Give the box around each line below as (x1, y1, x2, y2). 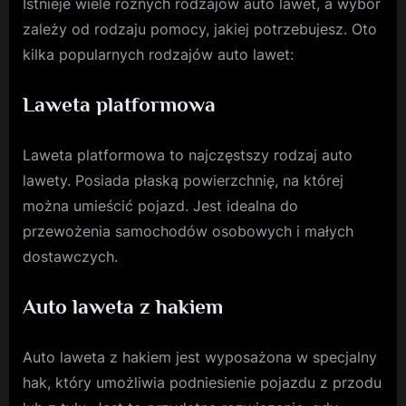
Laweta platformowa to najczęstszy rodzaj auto (23, 146, 353, 165)
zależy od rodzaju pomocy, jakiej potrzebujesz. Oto (23, 20, 377, 39)
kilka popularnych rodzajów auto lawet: (23, 45, 294, 64)
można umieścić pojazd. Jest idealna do (23, 197, 298, 216)
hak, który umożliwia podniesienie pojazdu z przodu (23, 373, 382, 392)
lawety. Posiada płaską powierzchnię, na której (23, 171, 343, 190)
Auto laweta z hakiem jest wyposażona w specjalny (23, 348, 377, 367)
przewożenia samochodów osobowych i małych (23, 222, 353, 241)
